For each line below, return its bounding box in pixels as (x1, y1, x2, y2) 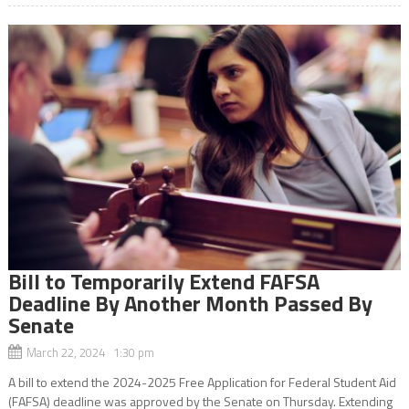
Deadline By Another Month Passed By (7, 286, 372, 320)
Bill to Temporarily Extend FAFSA (7, 264, 320, 298)
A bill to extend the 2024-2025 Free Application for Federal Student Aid (7, 372, 396, 392)
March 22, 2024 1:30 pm (26, 342, 154, 362)
